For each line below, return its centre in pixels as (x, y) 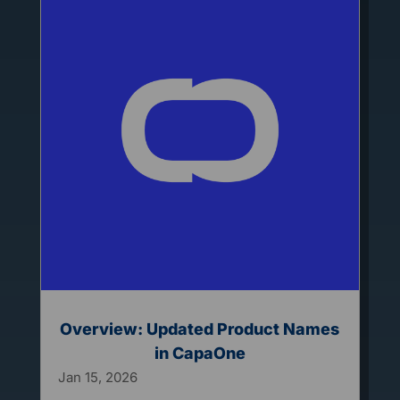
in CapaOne (200, 354)
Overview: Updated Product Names (200, 329)
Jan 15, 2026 (97, 378)
